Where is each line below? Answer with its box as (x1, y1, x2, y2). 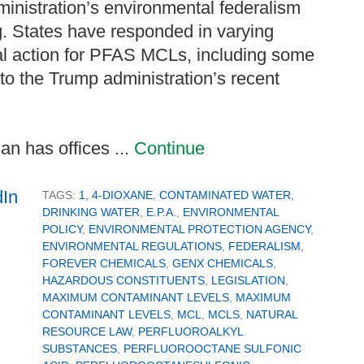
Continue (134, 137, 205, 158)
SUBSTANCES (42, 341, 117, 355)
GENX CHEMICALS (172, 256, 273, 270)
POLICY (42, 222, 82, 236)
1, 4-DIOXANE (79, 188, 153, 201)
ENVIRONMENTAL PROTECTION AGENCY (89, 222, 310, 236)
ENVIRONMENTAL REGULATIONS (42, 239, 222, 253)
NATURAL (246, 307, 297, 321)
